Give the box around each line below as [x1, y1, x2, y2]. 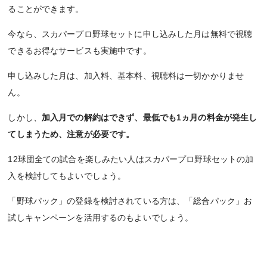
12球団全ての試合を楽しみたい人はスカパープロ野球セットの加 [8, 154, 254, 164]
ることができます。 [8, 4, 84, 14]
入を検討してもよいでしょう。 [8, 170, 126, 181]
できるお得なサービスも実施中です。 [8, 45, 151, 55]
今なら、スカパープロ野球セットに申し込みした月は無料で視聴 [8, 29, 253, 39]
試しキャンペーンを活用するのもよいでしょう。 [8, 212, 194, 222]
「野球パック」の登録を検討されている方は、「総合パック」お [8, 195, 253, 206]
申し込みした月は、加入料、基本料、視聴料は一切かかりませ [8, 70, 244, 80]
